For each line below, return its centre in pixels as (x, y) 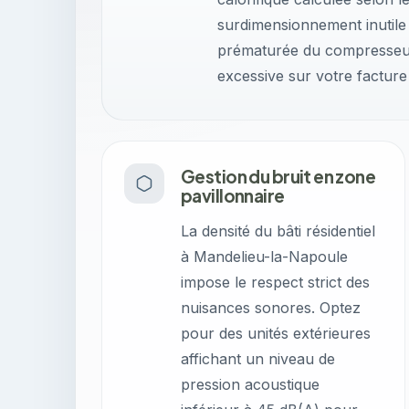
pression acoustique (250, 384)
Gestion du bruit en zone (278, 176)
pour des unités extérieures (276, 333)
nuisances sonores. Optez (271, 308)
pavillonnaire (233, 195)
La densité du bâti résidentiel (278, 231)
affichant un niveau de (258, 359)
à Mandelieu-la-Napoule (264, 257)
